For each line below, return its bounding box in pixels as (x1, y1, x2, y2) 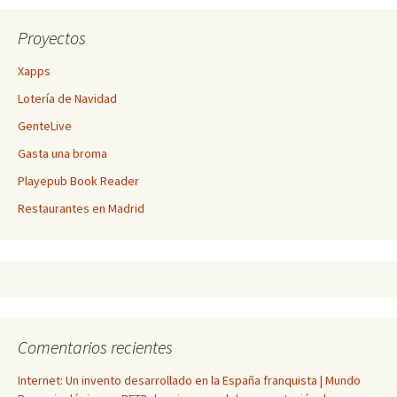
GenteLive (18, 118, 72, 134)
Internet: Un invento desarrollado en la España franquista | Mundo (18, 372, 361, 388)
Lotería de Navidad (18, 90, 117, 106)
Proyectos (18, 27, 86, 49)
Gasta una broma (18, 145, 107, 161)
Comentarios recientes (18, 336, 173, 358)
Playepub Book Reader (18, 173, 139, 189)
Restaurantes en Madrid (18, 200, 144, 216)
